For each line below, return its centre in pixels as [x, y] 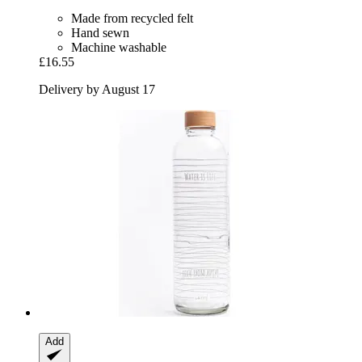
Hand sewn [100, 33]
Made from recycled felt [132, 19]
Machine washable [119, 48]
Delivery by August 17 [97, 90]
